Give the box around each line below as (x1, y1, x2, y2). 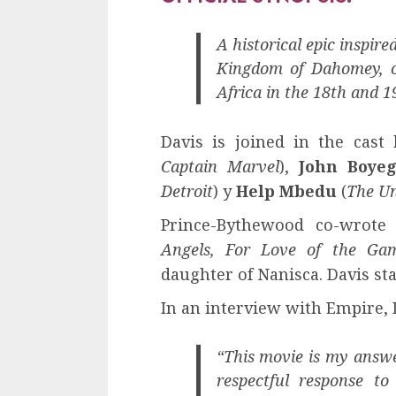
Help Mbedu (236, 179, 337, 202)
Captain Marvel (161, 155, 279, 177)
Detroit (161, 179, 213, 202)
